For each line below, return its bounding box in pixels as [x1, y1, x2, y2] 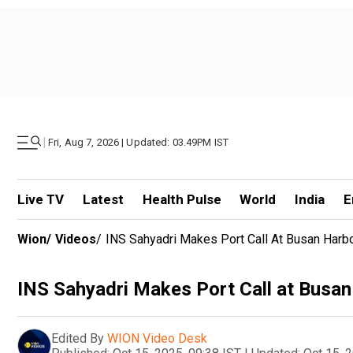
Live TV [17, 191, 64, 207]
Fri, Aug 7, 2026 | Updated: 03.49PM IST [48, 136, 229, 148]
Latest [82, 191, 124, 207]
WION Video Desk [107, 330, 207, 346]
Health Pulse [142, 191, 221, 207]
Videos [55, 232, 96, 247]
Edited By [51, 330, 104, 346]
